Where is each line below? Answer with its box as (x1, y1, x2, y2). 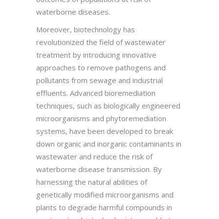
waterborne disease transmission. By (36, 164, 162, 174)
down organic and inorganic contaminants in (36, 138, 181, 149)
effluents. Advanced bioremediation (36, 88, 155, 98)
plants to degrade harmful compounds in (36, 202, 172, 212)
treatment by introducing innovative (36, 49, 156, 60)
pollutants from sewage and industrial (36, 75, 163, 85)
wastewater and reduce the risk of (36, 151, 153, 161)
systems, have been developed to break (36, 126, 173, 136)
